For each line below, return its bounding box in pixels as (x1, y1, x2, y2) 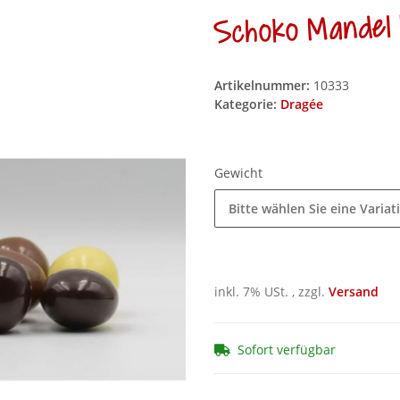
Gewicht (214, 164, 266, 182)
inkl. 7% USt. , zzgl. (214, 283, 329, 301)
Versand (329, 283, 379, 301)
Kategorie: (214, 96, 280, 113)
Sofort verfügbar (237, 341, 336, 358)
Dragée (280, 96, 323, 113)
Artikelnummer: (214, 77, 313, 95)
